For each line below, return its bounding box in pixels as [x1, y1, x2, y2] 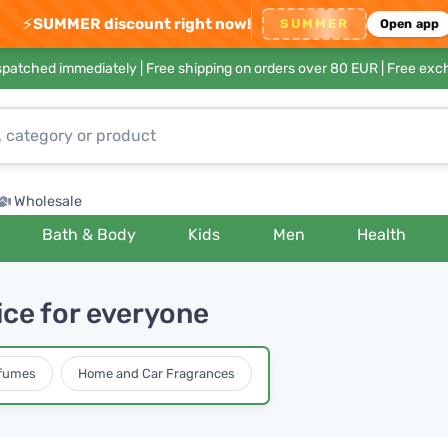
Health [357, 225, 407, 244]
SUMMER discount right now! [32, 14, 251, 33]
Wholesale [14, 193, 82, 210]
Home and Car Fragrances [78, 365, 235, 381]
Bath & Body [42, 225, 137, 244]
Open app [379, 16, 440, 31]
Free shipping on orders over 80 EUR [146, 60, 378, 77]
